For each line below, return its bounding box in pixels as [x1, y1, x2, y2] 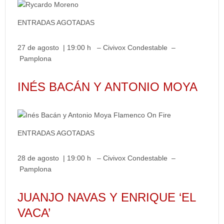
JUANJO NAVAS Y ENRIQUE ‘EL [17, 190, 195, 204]
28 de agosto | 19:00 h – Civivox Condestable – [17, 154, 175, 162]
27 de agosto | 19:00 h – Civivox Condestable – [17, 43, 175, 51]
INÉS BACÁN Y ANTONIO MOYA [17, 80, 197, 93]
